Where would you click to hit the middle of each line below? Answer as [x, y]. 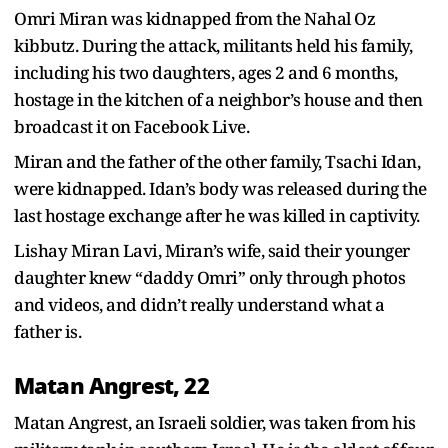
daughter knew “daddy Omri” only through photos [209, 277]
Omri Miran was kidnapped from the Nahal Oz [194, 18]
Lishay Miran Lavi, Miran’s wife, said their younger [212, 250]
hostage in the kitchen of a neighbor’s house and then [218, 99]
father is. [47, 331]
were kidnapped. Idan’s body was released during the [220, 188]
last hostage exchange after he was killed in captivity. [218, 215]
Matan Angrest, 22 [111, 385]
